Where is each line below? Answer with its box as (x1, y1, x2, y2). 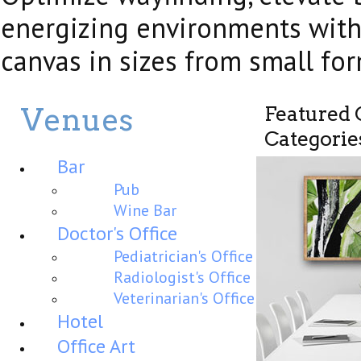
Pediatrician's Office (114, 246, 253, 267)
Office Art (57, 334, 135, 359)
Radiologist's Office (114, 267, 251, 288)
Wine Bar (114, 200, 176, 221)
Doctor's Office (57, 221, 177, 246)
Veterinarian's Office (114, 288, 255, 309)
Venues (21, 102, 133, 138)
